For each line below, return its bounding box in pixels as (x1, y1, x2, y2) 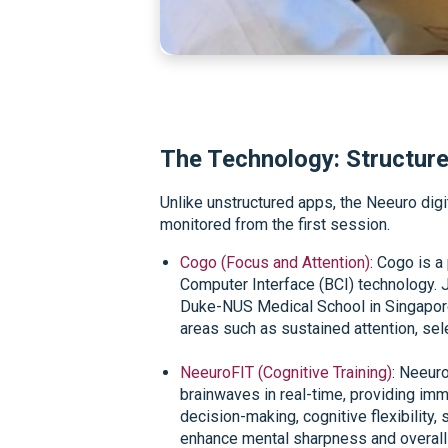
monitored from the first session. (160, 214, 394, 234)
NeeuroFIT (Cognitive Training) (180, 362, 392, 382)
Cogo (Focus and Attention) (180, 252, 370, 272)
